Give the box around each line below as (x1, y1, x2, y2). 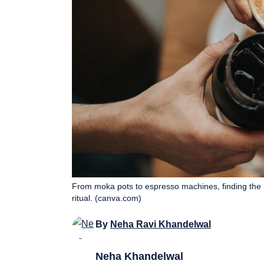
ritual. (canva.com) (72, 193, 141, 203)
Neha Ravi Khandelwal (110, 219, 211, 229)
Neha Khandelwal (95, 250, 183, 262)
